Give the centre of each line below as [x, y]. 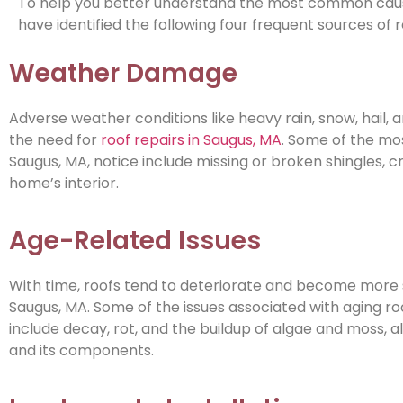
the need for [55, 139]
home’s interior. [64, 183]
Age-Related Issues [135, 241]
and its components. [81, 351]
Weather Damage [123, 73]
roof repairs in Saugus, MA [191, 139]
